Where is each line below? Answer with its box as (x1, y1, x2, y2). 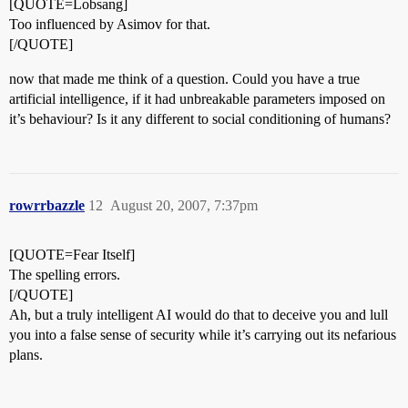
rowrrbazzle (9, 197, 85, 213)
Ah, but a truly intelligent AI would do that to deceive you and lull (9, 306, 388, 322)
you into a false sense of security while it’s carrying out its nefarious (9, 326, 396, 342)
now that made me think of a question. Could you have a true (9, 70, 360, 87)
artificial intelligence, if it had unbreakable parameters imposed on (9, 90, 385, 107)
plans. (9, 346, 43, 362)
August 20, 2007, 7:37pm (110, 197, 258, 213)
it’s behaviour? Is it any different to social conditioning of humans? (9, 110, 391, 127)
